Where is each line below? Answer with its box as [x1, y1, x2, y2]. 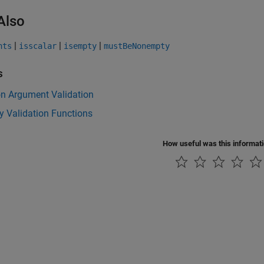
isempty [64, 41, 97, 51]
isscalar [19, 41, 57, 51]
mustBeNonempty [104, 41, 170, 51]
